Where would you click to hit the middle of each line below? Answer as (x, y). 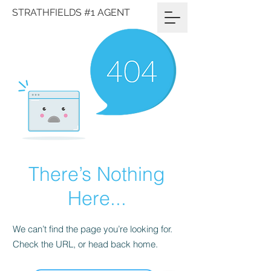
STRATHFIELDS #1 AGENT (71, 12)
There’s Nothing (97, 174)
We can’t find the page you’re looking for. (93, 229)
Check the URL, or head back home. (85, 244)
